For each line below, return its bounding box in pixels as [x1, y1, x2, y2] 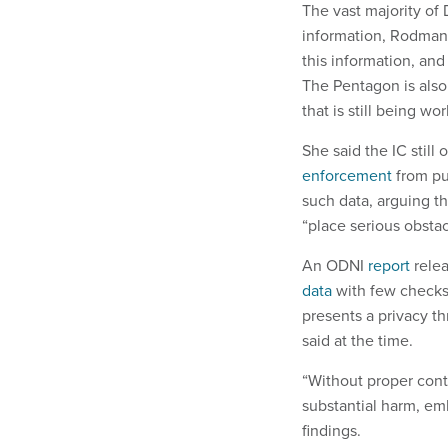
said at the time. [302, 329, 413, 353]
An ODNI [302, 254, 368, 278]
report [368, 254, 410, 278]
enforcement [302, 164, 392, 188]
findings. [302, 419, 361, 443]
